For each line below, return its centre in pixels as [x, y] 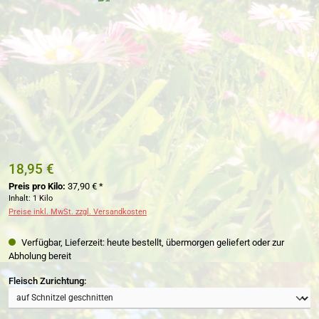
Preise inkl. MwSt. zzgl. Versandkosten [78, 211]
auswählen [109, 281]
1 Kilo [43, 198]
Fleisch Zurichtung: [47, 281]
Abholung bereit [40, 256]
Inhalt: [21, 198]
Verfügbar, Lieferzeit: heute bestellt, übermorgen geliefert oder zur [152, 243]
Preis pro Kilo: [37, 186]
